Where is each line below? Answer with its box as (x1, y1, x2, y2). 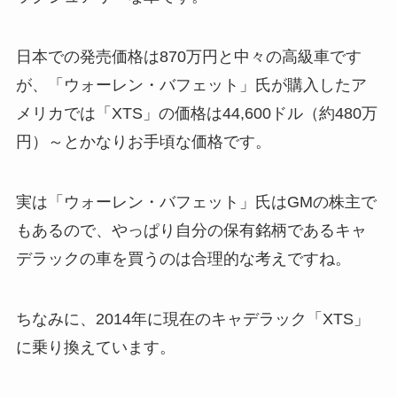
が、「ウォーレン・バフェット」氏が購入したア (15, 75, 367, 94)
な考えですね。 (238, 249, 351, 268)
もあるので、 (15, 221, 112, 239)
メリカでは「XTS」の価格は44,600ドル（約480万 (15, 104, 378, 122)
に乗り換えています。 (15, 338, 175, 356)
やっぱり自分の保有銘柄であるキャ (111, 221, 367, 239)
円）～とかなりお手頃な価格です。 (15, 132, 271, 151)
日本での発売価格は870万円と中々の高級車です (15, 47, 362, 66)
